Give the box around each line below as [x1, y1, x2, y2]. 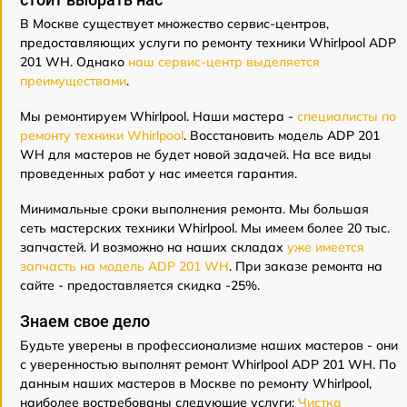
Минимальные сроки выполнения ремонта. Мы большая [20, 201, 369, 218]
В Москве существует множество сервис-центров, [20, 15, 329, 33]
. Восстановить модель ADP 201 [184, 127, 380, 144]
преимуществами [20, 73, 126, 90]
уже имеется [287, 239, 364, 256]
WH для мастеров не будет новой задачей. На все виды [20, 146, 372, 164]
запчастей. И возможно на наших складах [20, 239, 287, 256]
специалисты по [297, 108, 396, 125]
